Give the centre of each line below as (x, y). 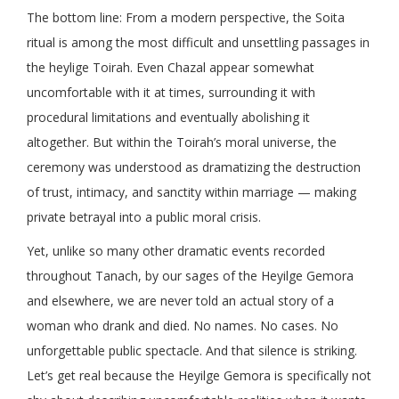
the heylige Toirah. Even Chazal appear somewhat (171, 68)
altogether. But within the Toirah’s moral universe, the (182, 142)
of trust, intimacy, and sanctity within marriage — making (191, 192)
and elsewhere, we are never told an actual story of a (180, 301)
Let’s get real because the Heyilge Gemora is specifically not (199, 376)
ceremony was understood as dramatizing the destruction (194, 167)
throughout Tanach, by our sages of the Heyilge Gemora (190, 276)
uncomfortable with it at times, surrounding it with (171, 93)
